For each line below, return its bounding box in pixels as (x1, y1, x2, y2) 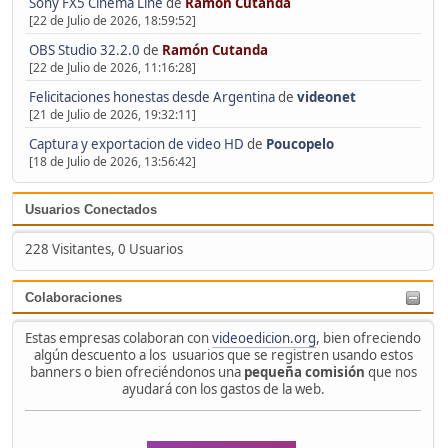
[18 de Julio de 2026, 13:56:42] (28, 152, 196, 170)
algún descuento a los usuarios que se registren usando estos (33, 345, 413, 364)
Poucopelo (265, 134, 334, 153)
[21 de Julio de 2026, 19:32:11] (28, 105, 196, 123)
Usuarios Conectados (25, 201, 157, 217)
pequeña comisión (243, 362, 365, 381)
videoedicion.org (212, 328, 316, 347)
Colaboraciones (25, 290, 122, 306)
